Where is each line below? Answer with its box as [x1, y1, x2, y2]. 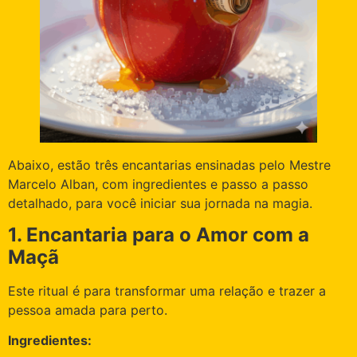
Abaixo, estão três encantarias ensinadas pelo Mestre [8, 156, 331, 173]
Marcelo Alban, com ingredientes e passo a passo [8, 175, 308, 192]
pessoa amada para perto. [8, 302, 167, 319]
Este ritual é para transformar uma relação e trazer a [8, 283, 326, 300]
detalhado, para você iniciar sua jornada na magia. [8, 194, 312, 211]
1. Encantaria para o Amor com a [8, 223, 309, 247]
